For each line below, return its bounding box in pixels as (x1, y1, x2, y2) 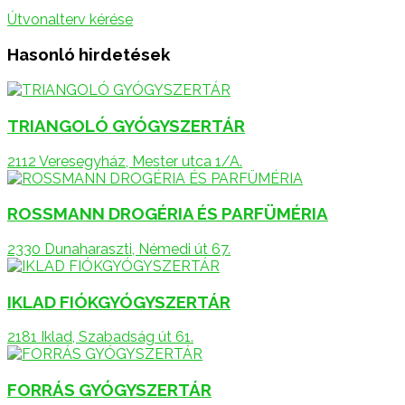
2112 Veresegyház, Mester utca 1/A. (7, 152, 242, 170)
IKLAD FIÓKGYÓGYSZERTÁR (7, 291, 231, 312)
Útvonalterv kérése (7, 10, 133, 28)
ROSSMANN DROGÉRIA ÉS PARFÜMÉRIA (7, 203, 328, 224)
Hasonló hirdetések (7, 44, 170, 65)
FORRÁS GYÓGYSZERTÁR (7, 380, 212, 400)
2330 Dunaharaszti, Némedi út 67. (7, 240, 231, 258)
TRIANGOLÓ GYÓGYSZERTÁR (7, 115, 245, 136)
